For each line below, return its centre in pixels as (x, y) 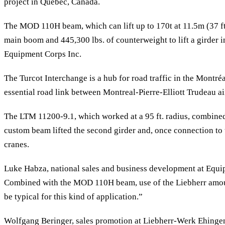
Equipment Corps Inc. (43, 54)
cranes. (17, 144)
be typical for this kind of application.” (73, 196)
